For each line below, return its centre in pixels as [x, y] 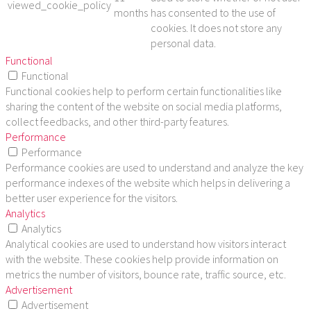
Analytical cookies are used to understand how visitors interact [146, 243]
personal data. [183, 43]
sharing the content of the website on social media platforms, [144, 106]
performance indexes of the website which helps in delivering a [148, 182]
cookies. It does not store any [216, 27]
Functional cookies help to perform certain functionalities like [144, 91]
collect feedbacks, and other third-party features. [117, 121]
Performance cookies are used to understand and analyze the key [154, 167]
